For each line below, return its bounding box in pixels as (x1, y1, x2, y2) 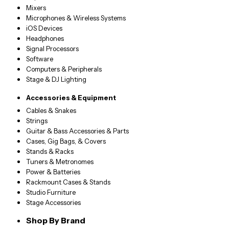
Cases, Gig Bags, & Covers (26, 137, 106, 146)
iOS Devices (26, 24, 63, 33)
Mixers (26, 4, 47, 12)
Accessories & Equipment (26, 94, 117, 102)
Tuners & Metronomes (26, 157, 94, 166)
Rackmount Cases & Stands (26, 178, 111, 187)
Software (26, 55, 54, 63)
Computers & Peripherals (26, 65, 102, 74)
